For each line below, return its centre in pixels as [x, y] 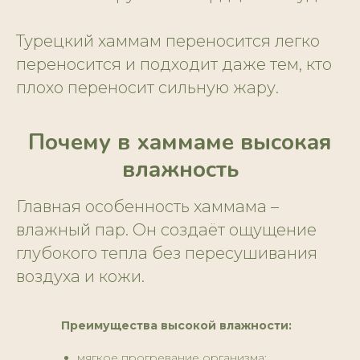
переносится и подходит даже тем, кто [174, 65]
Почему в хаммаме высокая [180, 143]
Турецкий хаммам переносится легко [168, 41]
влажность [180, 170]
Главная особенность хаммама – [147, 207]
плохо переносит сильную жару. [147, 88]
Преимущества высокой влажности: [176, 326]
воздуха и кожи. [80, 277]
